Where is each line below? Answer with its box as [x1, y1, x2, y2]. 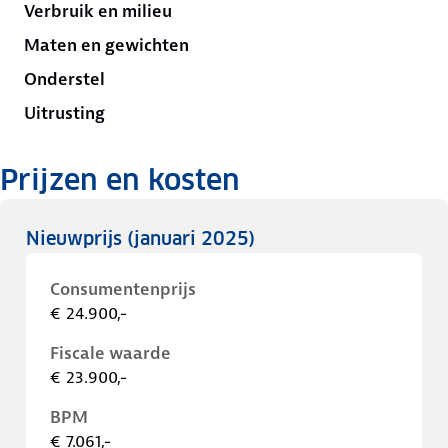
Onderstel [24, 68, 105, 90]
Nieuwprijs [26, 227, 127, 250]
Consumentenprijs [50, 278, 196, 300]
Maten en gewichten [24, 34, 189, 56]
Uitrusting [24, 102, 105, 124]
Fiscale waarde [50, 342, 171, 364]
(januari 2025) [127, 227, 255, 250]
